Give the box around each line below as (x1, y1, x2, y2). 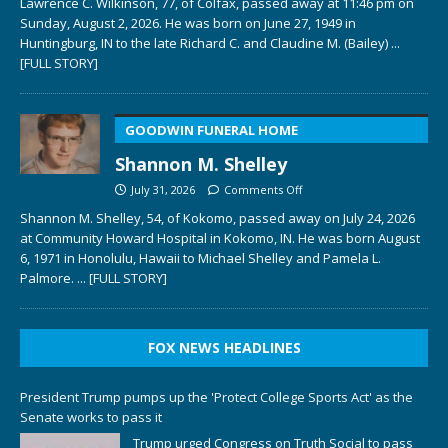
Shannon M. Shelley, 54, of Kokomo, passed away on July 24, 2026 (20, 208, 415, 227)
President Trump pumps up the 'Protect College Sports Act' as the (20, 387, 413, 406)
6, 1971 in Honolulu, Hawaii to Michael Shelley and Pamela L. (20, 248, 381, 267)
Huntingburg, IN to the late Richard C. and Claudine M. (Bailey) (20, 33, 391, 52)
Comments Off (224, 181, 302, 197)
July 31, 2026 (131, 181, 195, 197)
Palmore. (20, 268, 77, 287)
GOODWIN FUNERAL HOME (125, 120, 298, 139)
